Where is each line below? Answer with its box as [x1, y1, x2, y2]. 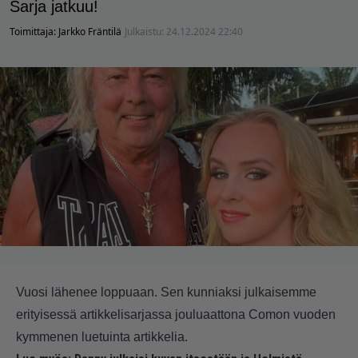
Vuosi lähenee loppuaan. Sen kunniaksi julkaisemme [16, 284, 316, 299]
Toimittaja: [10, 24, 58, 38]
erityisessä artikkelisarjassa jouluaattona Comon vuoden [16, 307, 336, 321]
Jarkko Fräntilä [58, 24, 121, 38]
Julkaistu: [125, 24, 166, 38]
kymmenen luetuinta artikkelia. [16, 329, 188, 344]
